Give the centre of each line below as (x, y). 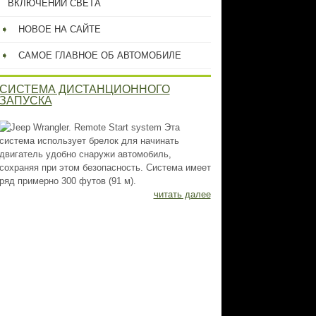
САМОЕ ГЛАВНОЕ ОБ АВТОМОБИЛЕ (99, 55)
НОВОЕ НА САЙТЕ (59, 29)
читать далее (182, 194)
